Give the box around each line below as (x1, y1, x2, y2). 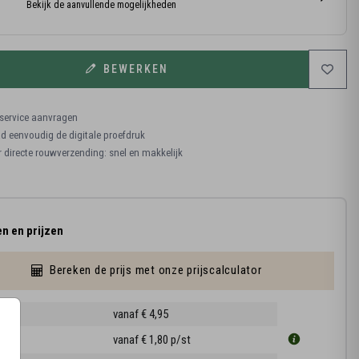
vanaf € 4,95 (112, 306, 168, 321)
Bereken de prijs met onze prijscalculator (49, 263, 262, 278)
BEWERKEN (103, 62, 168, 75)
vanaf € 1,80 (112, 332, 171, 347)
